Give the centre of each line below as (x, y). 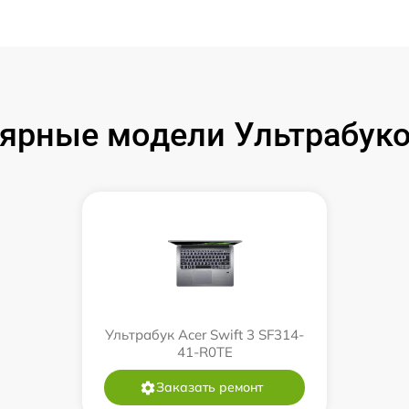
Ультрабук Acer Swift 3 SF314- (204, 335)
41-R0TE (204, 352)
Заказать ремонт (209, 387)
